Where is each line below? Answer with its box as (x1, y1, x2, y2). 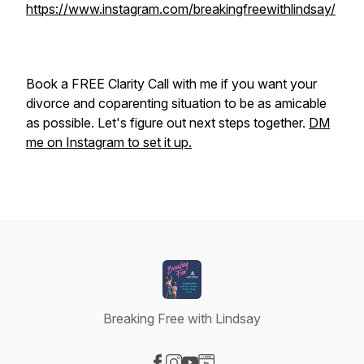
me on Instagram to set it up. (26, 134, 192, 150)
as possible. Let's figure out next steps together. (26, 115, 309, 131)
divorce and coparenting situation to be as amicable (26, 95, 327, 111)
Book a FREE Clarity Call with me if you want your (26, 76, 317, 92)
